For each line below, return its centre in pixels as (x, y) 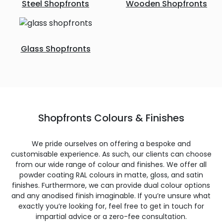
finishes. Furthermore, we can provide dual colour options (111, 185)
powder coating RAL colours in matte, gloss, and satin (111, 175)
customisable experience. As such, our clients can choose (111, 154)
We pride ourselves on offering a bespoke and (111, 144)
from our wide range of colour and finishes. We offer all (111, 165)
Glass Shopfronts (55, 49)
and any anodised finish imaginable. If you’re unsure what (111, 196)
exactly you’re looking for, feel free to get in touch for (111, 206)
